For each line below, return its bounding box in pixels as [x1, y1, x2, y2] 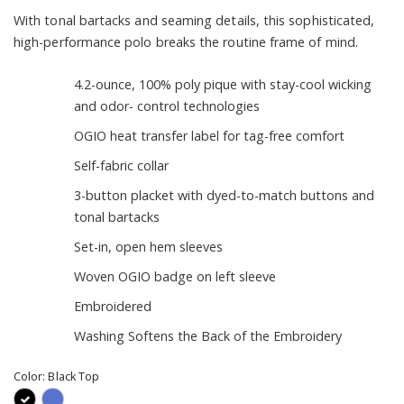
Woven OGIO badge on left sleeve [73, 267, 276, 285]
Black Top [48, 369, 100, 385]
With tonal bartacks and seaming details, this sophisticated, [14, 12, 375, 29]
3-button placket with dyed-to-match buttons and [73, 186, 374, 204]
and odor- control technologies [73, 96, 260, 115]
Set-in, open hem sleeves [73, 237, 223, 255]
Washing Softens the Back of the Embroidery [73, 326, 342, 344]
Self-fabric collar [73, 156, 169, 174]
